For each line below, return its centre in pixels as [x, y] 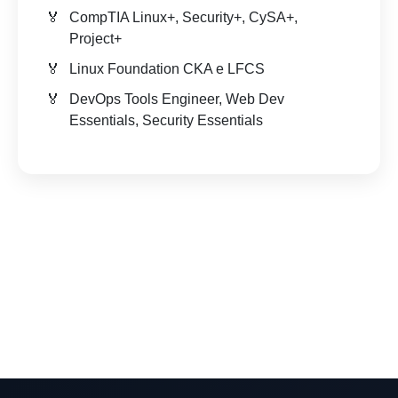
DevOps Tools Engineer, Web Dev [177, 99]
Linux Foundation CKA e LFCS [167, 69]
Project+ [96, 39]
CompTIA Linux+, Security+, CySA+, [183, 18]
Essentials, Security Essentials [166, 121]
